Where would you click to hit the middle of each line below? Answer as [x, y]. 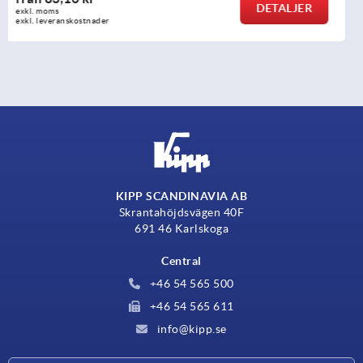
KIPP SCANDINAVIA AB [181, 196]
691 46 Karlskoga [181, 228]
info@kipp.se [190, 329]
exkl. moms [58, 11]
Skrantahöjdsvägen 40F [181, 212]
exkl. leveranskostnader [84, 20]
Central [181, 261]
